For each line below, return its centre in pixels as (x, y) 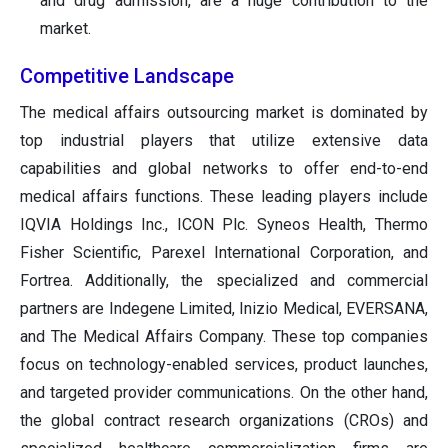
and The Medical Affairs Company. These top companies (224, 336)
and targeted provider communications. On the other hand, (224, 392)
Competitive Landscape (127, 75)
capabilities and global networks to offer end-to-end (224, 168)
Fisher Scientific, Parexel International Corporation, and (224, 252)
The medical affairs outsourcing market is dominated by (224, 112)
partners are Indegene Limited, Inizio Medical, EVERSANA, (224, 308)
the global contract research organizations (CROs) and (224, 420)
